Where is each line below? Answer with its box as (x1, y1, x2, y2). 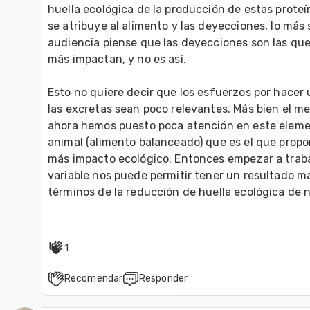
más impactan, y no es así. (48, 52, 186, 66)
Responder (139, 272, 188, 284)
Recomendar (64, 272, 122, 284)
